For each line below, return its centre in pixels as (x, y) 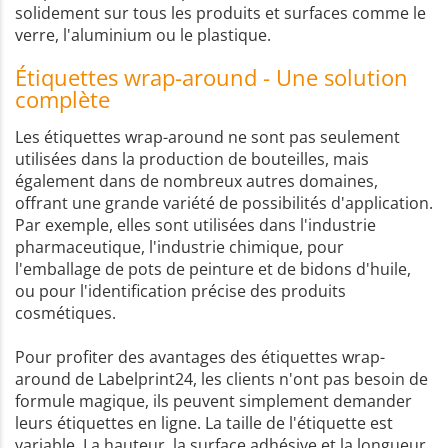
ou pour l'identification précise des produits (180, 290)
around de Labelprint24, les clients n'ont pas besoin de (221, 378)
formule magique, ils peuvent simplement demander (213, 400)
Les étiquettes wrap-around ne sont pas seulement (207, 136)
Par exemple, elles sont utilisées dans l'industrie (195, 224)
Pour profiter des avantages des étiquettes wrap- (200, 356)
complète (62, 98)
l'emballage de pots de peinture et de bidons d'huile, (213, 268)
